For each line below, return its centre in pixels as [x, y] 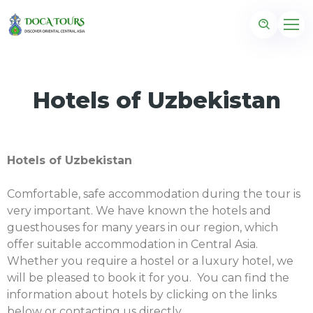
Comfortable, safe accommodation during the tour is [154, 194]
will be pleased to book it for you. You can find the [148, 278]
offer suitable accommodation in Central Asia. [132, 244]
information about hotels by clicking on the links [142, 294]
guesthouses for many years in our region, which [143, 227]
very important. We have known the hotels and [139, 211]
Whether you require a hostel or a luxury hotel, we [150, 261]
